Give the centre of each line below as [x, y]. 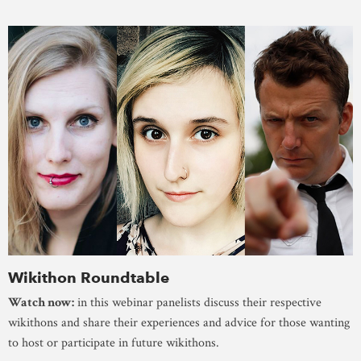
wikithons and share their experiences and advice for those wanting [179, 323]
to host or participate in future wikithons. [115, 343]
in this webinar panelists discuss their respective [198, 303]
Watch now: [41, 303]
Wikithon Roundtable [89, 278]
